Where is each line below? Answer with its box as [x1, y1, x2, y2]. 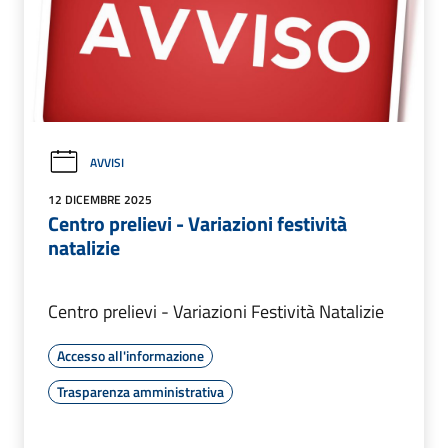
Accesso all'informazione [57, 344, 204, 366]
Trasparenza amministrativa [57, 380, 224, 402]
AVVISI [90, 152, 124, 172]
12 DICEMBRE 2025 [48, 189, 152, 209]
